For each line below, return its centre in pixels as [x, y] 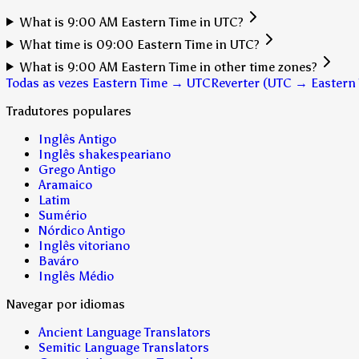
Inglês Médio [76, 276]
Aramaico [65, 184]
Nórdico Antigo [82, 230]
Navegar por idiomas [66, 304]
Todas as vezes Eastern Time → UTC [109, 83]
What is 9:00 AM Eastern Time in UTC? [131, 22]
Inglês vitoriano [84, 245]
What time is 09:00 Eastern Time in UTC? [139, 44]
